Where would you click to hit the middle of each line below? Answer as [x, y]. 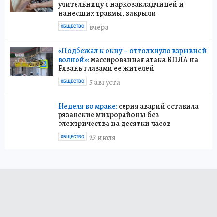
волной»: [74, 60]
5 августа [105, 82]
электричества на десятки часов [114, 124]
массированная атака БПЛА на [144, 60]
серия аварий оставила [158, 106]
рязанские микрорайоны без [108, 115]
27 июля [102, 137]
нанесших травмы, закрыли [107, 13]
